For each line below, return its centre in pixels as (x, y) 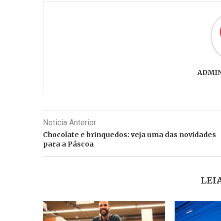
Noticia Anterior (70, 122)
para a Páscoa (68, 144)
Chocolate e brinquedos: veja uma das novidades (129, 134)
